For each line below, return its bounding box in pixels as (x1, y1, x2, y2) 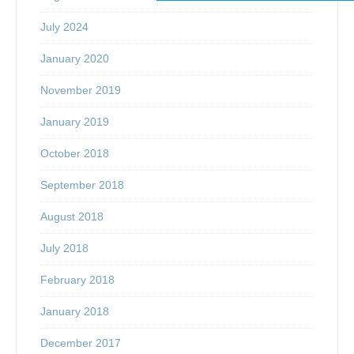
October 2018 (40, 146, 109, 160)
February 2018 (40, 273, 115, 286)
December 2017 (40, 336, 121, 349)
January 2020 (40, 51, 109, 65)
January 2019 (40, 115, 109, 128)
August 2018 (40, 209, 104, 223)
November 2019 (40, 83, 121, 96)
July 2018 (40, 241, 88, 254)
